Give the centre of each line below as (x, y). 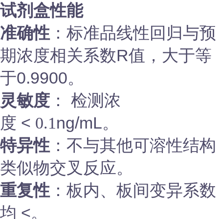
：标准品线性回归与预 (133, 33)
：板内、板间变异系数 (133, 190)
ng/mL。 (88, 123)
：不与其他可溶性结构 (133, 145)
